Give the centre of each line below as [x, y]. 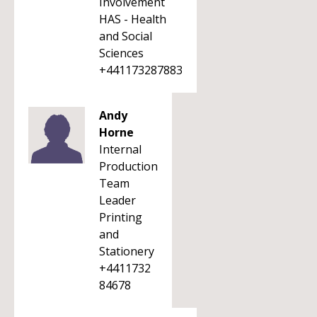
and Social [126, 36]
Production [128, 166]
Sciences [121, 53]
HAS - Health [133, 19]
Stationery [127, 251]
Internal [120, 149]
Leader [117, 200]
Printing [121, 217]
